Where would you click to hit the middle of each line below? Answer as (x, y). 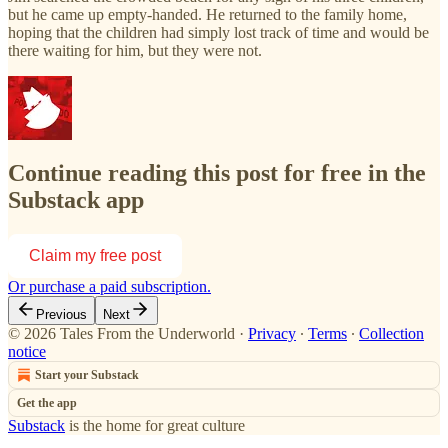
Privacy (272, 333)
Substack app (76, 199)
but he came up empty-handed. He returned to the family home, (207, 14)
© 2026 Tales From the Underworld (121, 333)
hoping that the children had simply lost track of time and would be (218, 32)
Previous (61, 314)
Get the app (47, 402)
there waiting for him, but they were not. (135, 50)
